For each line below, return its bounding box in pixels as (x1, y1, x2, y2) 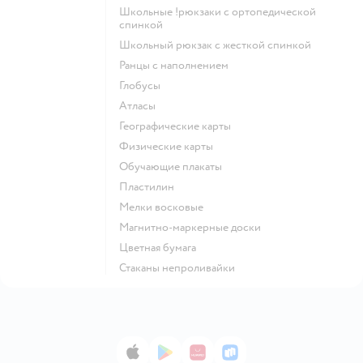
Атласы (127, 98, 156, 113)
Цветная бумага (128, 240, 196, 254)
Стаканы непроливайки (126, 260, 235, 275)
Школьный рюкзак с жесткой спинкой (130, 37, 311, 52)
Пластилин (128, 179, 174, 194)
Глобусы (123, 78, 160, 92)
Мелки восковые (129, 199, 203, 214)
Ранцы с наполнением (125, 58, 228, 72)
